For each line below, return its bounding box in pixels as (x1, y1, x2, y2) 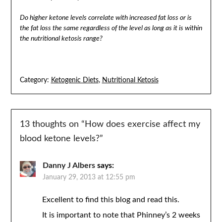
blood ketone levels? (19, 134, 100, 144)
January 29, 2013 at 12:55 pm (42, 174, 135, 181)
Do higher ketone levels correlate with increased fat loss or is (19, 14, 192, 21)
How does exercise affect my (84, 120, 200, 129)
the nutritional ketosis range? (19, 35, 103, 42)
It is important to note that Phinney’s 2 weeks (42, 211, 200, 220)
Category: (19, 76, 49, 84)
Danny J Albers (42, 162, 95, 170)
